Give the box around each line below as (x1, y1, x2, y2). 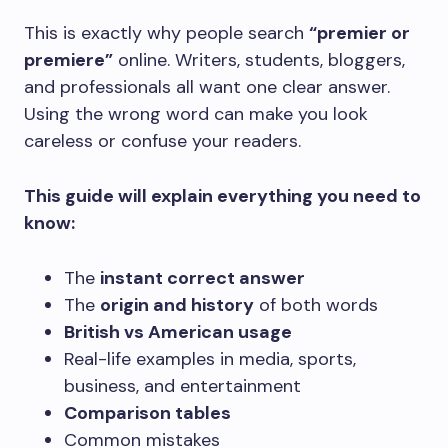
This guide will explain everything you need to (24, 184, 421, 208)
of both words (254, 293, 378, 317)
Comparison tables (64, 401, 231, 425)
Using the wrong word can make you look (24, 102, 368, 126)
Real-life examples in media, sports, (64, 347, 356, 371)
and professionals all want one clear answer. (24, 75, 390, 99)
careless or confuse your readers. (24, 129, 301, 153)
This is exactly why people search (24, 21, 309, 45)
